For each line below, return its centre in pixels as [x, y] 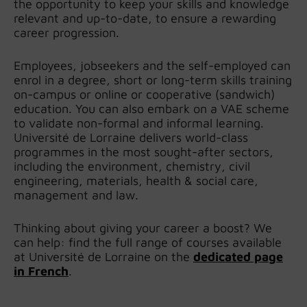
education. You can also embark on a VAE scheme [151, 109]
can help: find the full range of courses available [148, 243]
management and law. [76, 195]
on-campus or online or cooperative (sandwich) [144, 95]
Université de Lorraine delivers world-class [131, 138]
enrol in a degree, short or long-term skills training [153, 80]
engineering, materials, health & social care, [136, 181]
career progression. [66, 33]
